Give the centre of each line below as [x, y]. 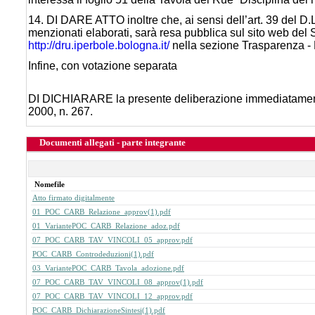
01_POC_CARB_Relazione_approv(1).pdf [102, 212]
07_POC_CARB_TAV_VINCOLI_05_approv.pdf [112, 240]
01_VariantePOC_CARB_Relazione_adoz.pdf [106, 226]
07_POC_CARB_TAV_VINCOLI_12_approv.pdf [112, 296]
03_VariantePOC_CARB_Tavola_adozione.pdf [108, 268]
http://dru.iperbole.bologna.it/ [99, 45]
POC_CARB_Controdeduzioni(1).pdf [93, 254]
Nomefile [50, 184]
